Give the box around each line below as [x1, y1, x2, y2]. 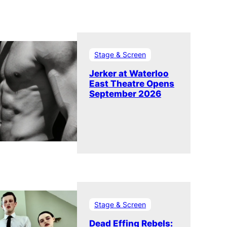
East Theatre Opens [89, 79, 174, 89]
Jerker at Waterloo [89, 68, 169, 79]
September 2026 [89, 89, 161, 99]
